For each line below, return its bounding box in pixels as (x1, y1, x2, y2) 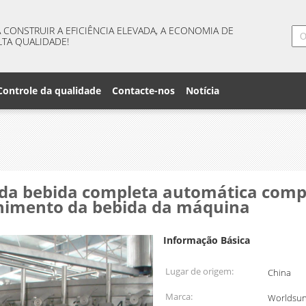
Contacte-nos (112, 84, 175, 97)
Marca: (165, 290, 193, 303)
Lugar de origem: (165, 265, 234, 277)
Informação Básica (163, 234, 250, 247)
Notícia (186, 84, 219, 97)
